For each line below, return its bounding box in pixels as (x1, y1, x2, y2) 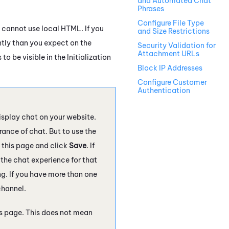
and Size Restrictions (138, 27, 210, 36)
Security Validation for (138, 41, 216, 51)
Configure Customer (138, 78, 207, 87)
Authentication (138, 86, 190, 96)
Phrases (138, 4, 164, 14)
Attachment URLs (138, 49, 199, 59)
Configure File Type (138, 18, 204, 28)
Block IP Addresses (138, 63, 202, 73)
